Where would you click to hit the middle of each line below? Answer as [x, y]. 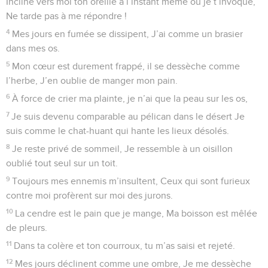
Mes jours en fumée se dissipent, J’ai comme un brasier [128, 34]
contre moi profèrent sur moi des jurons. [89, 195]
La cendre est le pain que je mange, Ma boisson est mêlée [136, 213]
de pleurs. [27, 228]
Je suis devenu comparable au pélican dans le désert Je [128, 116]
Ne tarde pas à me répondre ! [66, 16]
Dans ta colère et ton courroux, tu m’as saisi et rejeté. [125, 246]
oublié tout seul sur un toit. [62, 163]
